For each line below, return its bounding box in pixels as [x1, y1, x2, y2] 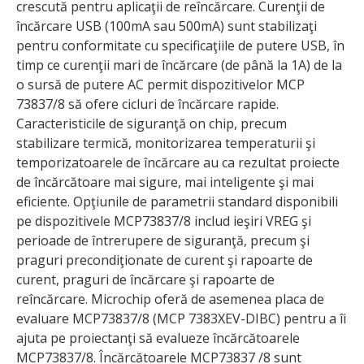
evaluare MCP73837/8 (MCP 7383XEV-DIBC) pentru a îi [16, 309, 346, 327]
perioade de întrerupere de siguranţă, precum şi [16, 231, 310, 249]
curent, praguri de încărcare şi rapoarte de [16, 270, 275, 288]
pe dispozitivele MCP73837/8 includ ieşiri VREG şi [16, 211, 311, 230]
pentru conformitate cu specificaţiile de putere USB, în [16, 36, 344, 54]
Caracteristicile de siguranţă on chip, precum [16, 114, 287, 132]
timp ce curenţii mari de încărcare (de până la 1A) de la [16, 55, 342, 74]
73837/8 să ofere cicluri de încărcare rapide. [16, 94, 279, 113]
